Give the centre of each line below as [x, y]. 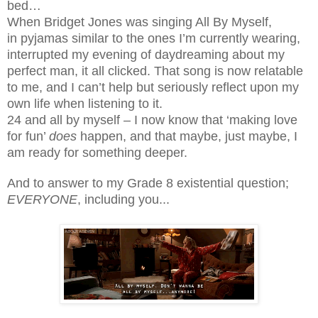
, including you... [125, 199]
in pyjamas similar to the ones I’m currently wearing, [154, 38]
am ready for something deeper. [97, 152]
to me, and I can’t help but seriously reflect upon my [153, 87]
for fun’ [28, 136]
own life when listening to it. [85, 103]
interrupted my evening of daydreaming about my [146, 54]
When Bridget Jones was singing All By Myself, [139, 22]
